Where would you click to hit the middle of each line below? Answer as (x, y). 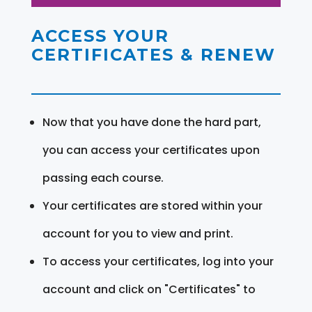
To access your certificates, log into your (158, 261)
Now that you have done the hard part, (151, 122)
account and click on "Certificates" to (149, 289)
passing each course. (103, 178)
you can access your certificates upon (151, 150)
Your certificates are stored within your (152, 205)
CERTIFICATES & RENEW (153, 54)
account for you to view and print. (138, 233)
